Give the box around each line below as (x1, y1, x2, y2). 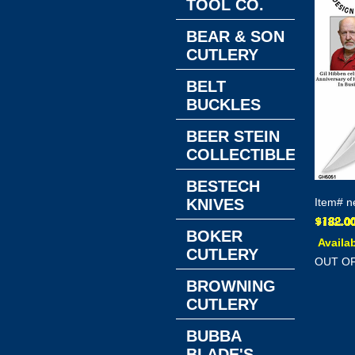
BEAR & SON (186, 28, 284, 45)
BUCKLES (186, 96, 261, 113)
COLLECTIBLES (186, 146, 306, 163)
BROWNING (186, 277, 276, 295)
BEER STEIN (186, 128, 280, 145)
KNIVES (186, 196, 244, 213)
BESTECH (186, 177, 260, 195)
